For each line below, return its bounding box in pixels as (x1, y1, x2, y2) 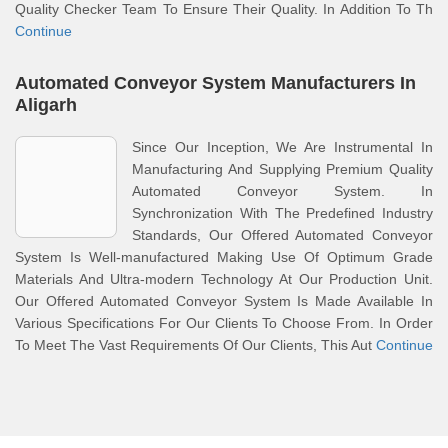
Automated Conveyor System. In (132, 183, 433, 199)
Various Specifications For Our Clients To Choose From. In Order (15, 315, 433, 331)
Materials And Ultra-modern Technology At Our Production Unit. (15, 271, 433, 287)
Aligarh (15, 95, 77, 115)
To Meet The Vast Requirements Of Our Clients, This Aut (15, 337, 376, 353)
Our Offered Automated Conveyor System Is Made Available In (15, 293, 433, 309)
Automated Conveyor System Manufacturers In (15, 73, 416, 93)
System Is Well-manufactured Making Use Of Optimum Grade (15, 249, 433, 265)
